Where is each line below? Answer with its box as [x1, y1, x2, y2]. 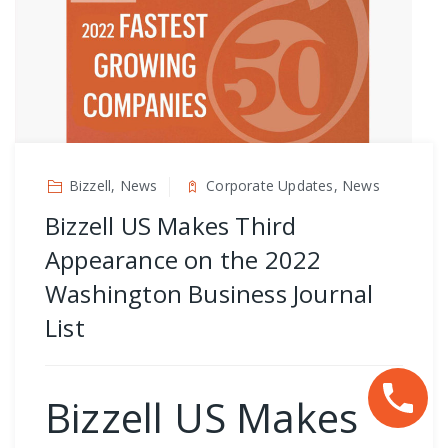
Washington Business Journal [45, 276, 374, 310]
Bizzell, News [68, 175, 158, 195]
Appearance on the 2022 [45, 242, 322, 276]
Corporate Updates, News [206, 175, 380, 195]
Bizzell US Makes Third [45, 208, 297, 242]
